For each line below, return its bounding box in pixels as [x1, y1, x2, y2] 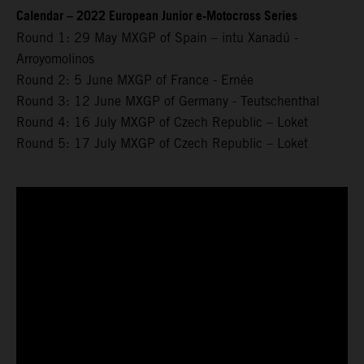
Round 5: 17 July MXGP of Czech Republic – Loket [16, 135, 308, 151]
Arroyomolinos [16, 50, 94, 67]
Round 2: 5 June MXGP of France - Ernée [16, 71, 253, 88]
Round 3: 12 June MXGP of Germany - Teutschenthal [16, 93, 319, 109]
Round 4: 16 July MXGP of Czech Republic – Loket [16, 114, 312, 130]
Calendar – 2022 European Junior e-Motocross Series [16, 3, 297, 29]
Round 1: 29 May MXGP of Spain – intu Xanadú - [16, 29, 298, 45]
